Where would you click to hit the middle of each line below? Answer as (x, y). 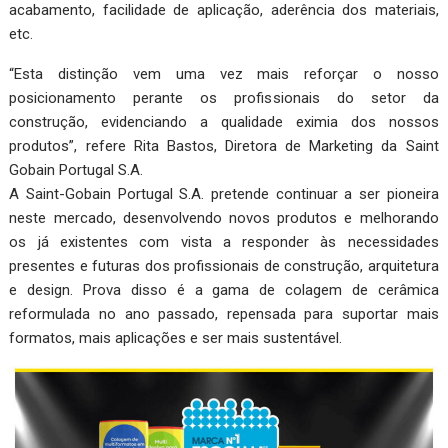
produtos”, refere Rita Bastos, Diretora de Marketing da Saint (224, 145)
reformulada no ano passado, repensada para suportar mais (224, 313)
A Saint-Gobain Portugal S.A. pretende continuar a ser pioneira (224, 193)
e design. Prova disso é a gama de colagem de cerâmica (224, 289)
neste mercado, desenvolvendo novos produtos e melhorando (224, 217)
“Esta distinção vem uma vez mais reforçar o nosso (224, 73)
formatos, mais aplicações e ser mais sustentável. (176, 337)
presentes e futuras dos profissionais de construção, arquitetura (224, 265)
